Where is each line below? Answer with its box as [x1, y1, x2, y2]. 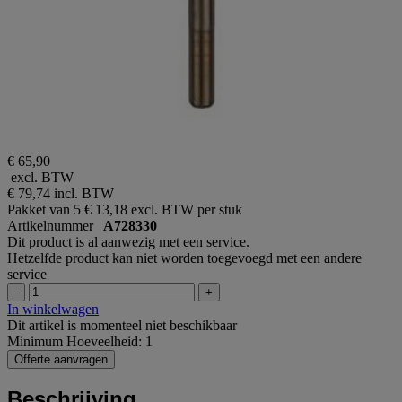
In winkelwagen [7, 301, 99, 317]
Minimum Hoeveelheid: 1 [7, 333, 153, 349]
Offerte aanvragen [14, 352, 108, 366]
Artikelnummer [7, 217, 103, 233]
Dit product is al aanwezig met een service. [7, 233, 249, 249]
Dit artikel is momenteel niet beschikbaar [7, 317, 237, 333]
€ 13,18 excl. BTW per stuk [84, 201, 242, 217]
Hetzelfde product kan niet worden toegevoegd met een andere [7, 249, 362, 266]
